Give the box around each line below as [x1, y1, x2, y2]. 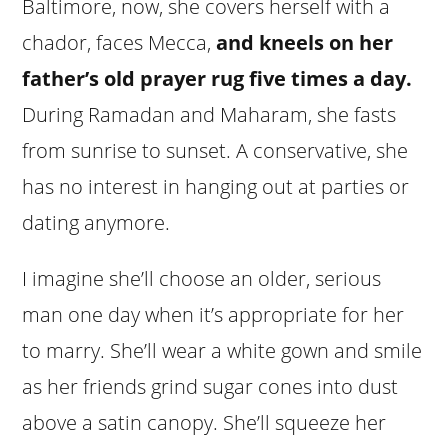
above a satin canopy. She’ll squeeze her [22, 408, 387, 436]
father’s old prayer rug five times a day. [22, 64, 413, 92]
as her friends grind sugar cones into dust [22, 372, 399, 400]
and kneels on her [216, 28, 394, 56]
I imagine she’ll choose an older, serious [22, 264, 382, 292]
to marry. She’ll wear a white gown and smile [22, 336, 423, 364]
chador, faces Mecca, [22, 28, 217, 56]
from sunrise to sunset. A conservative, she [22, 136, 409, 164]
